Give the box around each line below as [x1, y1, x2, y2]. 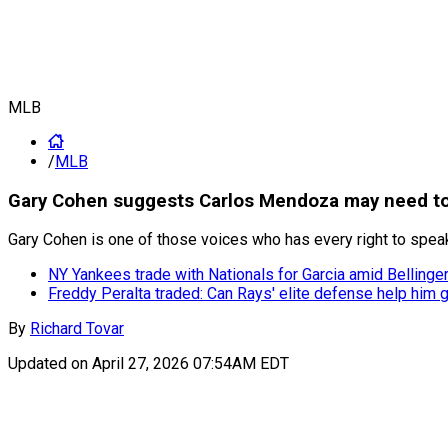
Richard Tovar [30, 319, 124, 339]
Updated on [8, 354, 92, 374]
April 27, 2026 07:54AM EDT [92, 354, 289, 374]
